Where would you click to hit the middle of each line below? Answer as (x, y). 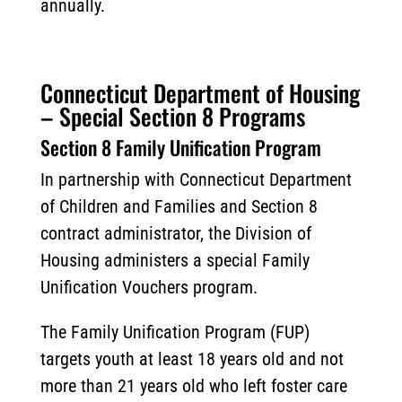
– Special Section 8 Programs (172, 117)
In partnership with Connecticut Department (196, 180)
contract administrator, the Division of (175, 234)
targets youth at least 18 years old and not (192, 359)
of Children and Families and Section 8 (179, 207)
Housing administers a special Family (175, 261)
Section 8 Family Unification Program (180, 148)
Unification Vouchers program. (149, 288)
